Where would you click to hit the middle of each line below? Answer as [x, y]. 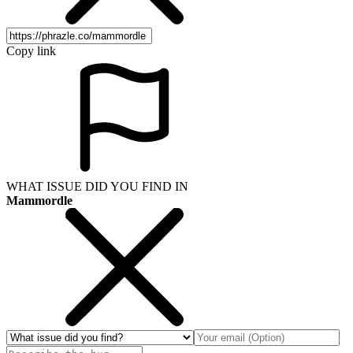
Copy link [31, 50]
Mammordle [39, 200]
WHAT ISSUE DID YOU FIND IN [97, 186]
